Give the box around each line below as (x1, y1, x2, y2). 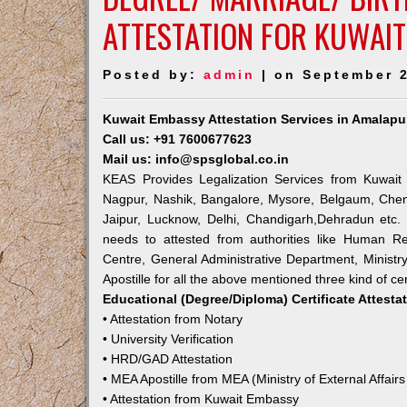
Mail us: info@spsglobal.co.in (103, 152, 290, 166)
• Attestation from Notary (103, 312, 243, 326)
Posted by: (103, 67, 204, 82)
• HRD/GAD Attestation (103, 352, 233, 366)
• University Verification (103, 332, 234, 346)
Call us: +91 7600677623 (103, 132, 253, 146)
